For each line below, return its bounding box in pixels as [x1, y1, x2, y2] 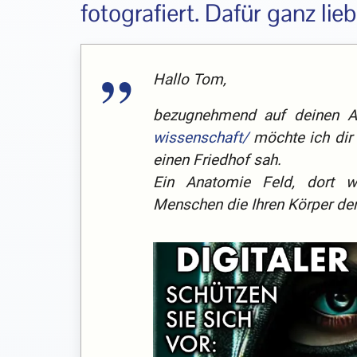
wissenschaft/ [152, 128, 249, 147]
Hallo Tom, [152, 69, 226, 88]
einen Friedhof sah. [152, 151, 281, 170]
